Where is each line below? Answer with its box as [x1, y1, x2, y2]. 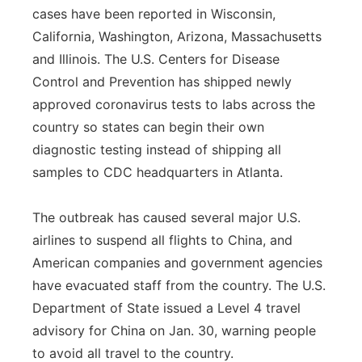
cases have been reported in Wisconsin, [32, 6, 276, 22]
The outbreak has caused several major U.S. [32, 209, 301, 225]
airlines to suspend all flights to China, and [32, 232, 293, 248]
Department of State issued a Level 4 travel [32, 300, 301, 316]
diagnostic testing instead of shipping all [32, 141, 281, 158]
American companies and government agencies [32, 255, 322, 271]
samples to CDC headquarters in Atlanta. [32, 164, 283, 180]
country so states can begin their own [32, 119, 264, 135]
